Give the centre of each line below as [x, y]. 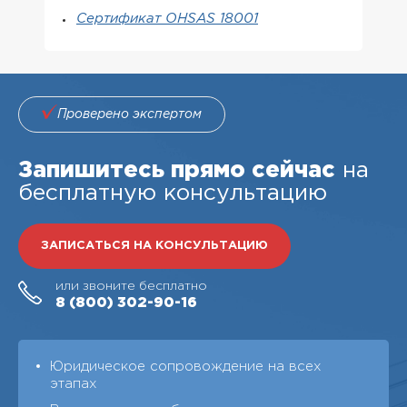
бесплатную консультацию [173, 193]
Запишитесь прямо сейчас [177, 170]
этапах [74, 383]
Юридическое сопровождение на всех [186, 366]
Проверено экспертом [129, 114]
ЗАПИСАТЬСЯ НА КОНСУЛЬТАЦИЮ [154, 246]
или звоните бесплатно [131, 286]
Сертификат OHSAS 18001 [167, 19]
